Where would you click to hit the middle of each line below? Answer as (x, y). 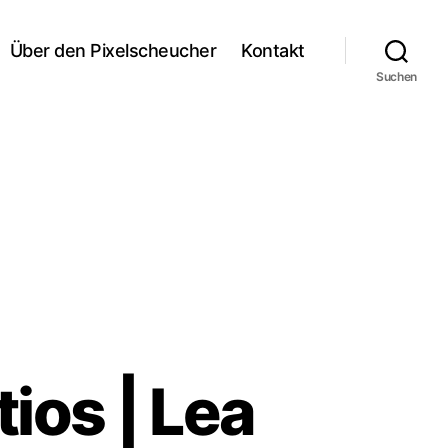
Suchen (396, 76)
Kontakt (273, 50)
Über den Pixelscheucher (113, 50)
